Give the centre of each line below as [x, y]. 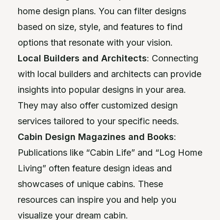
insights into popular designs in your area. [102, 90]
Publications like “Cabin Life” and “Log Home [110, 152]
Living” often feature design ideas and [95, 168]
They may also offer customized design [98, 105]
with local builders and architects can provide [110, 74]
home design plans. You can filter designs [102, 11]
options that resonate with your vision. [95, 42]
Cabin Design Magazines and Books [96, 137]
